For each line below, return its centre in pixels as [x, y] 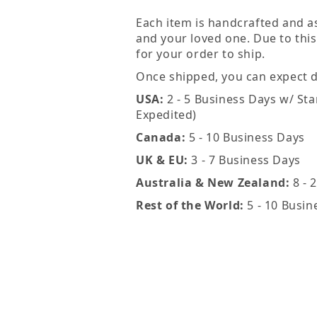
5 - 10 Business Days [245, 137]
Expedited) [166, 114]
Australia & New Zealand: [213, 182]
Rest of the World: [190, 205]
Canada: [161, 137]
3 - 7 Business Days [244, 160]
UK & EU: [162, 160]
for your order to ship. [201, 53]
